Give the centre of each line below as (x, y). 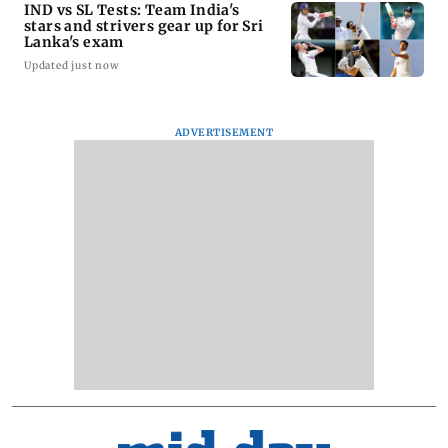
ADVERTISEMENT (224, 133)
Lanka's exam (74, 42)
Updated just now (71, 66)
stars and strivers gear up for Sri (144, 26)
